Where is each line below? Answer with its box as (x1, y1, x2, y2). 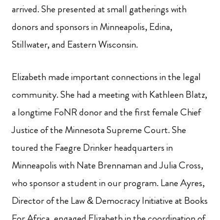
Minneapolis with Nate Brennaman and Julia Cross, (12, 158, 203, 173)
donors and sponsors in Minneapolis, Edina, (12, 20, 172, 34)
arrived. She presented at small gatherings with (12, 2, 187, 17)
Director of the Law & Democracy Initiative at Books (12, 193, 208, 208)
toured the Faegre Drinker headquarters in (12, 140, 173, 155)
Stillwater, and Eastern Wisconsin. (12, 37, 140, 52)
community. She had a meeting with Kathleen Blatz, (12, 87, 207, 102)
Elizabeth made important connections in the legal (12, 70, 201, 84)
